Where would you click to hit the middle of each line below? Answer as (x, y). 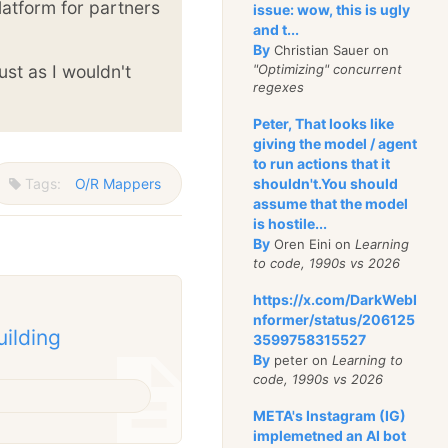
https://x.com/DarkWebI (335, 299)
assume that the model (331, 203)
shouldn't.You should (326, 183)
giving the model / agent (335, 143)
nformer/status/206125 (334, 319)
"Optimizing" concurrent (328, 69)
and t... (276, 29)
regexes (279, 87)
